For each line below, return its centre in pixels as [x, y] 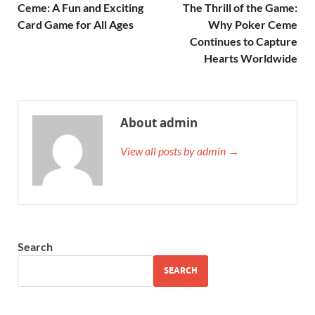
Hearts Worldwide [251, 58]
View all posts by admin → [180, 150]
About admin [159, 122]
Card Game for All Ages [76, 24]
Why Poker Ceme [253, 24]
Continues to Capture [244, 41]
